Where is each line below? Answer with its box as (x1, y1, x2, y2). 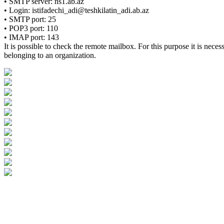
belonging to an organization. (4, 51, 96, 59)
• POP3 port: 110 (4, 24, 58, 32)
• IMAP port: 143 (4, 33, 59, 41)
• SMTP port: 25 (4, 15, 56, 23)
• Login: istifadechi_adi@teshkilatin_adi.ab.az (4, 6, 149, 14)
